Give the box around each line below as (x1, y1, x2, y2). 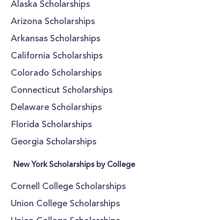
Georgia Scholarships (11, 138, 97, 147)
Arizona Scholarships (11, 18, 95, 27)
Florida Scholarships (11, 121, 92, 130)
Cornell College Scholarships (11, 183, 126, 192)
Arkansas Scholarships (11, 35, 101, 44)
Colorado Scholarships (11, 69, 102, 78)
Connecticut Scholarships (11, 86, 113, 95)
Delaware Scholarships (11, 104, 102, 112)
